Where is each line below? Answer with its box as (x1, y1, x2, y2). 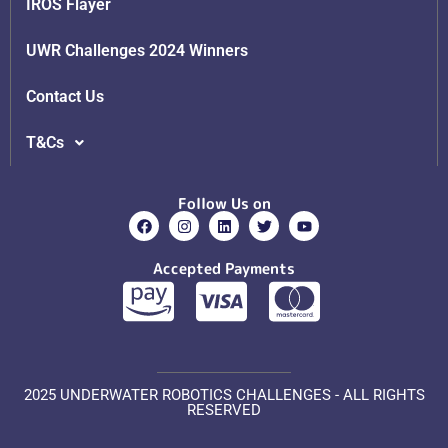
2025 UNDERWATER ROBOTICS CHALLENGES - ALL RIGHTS (23, 386, 425, 405)
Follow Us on (177, 193, 271, 215)
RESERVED (187, 401, 261, 420)
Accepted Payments (153, 258, 295, 280)
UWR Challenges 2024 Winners (26, 41, 248, 61)
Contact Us (26, 87, 104, 107)
